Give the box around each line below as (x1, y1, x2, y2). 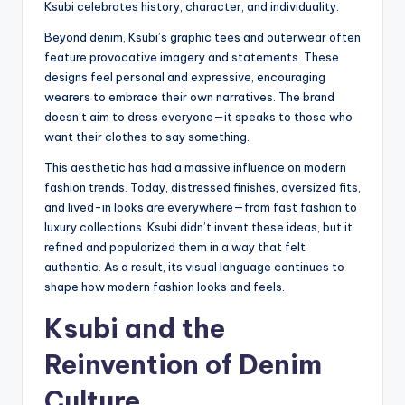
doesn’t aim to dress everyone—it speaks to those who (44, 108, 353, 124)
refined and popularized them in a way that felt (44, 239, 306, 254)
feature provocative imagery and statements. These (44, 49, 339, 64)
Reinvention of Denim (44, 347, 322, 381)
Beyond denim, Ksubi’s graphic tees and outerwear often (44, 29, 361, 44)
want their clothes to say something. (44, 128, 250, 144)
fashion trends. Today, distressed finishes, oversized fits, (44, 179, 361, 194)
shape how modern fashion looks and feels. (44, 278, 285, 294)
